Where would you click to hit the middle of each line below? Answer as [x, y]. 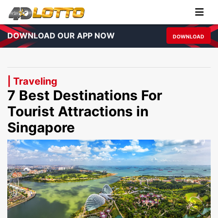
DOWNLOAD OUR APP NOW [61, 36]
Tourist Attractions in [78, 111]
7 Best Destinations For [85, 95]
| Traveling [32, 81]
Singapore [41, 127]
